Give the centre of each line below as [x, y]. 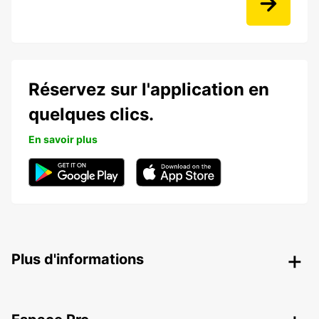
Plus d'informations [78, 260]
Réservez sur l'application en [149, 90]
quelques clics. [91, 115]
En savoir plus [63, 140]
